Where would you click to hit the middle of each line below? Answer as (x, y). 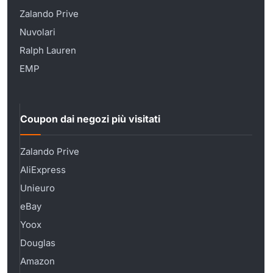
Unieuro (37, 188)
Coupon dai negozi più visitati (90, 119)
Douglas (38, 243)
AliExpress (43, 169)
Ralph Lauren (48, 50)
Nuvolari (37, 32)
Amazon (37, 261)
